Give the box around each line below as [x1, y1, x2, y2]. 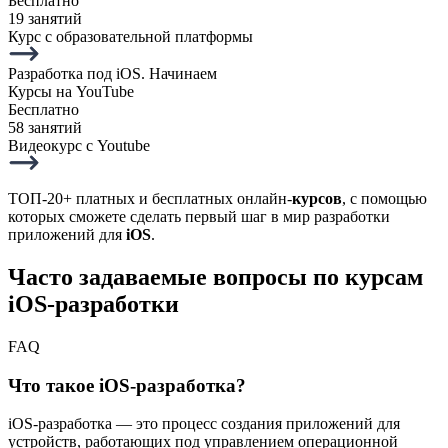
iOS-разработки [8, 291, 179, 318]
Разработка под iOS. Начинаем [8, 65, 217, 83]
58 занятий [8, 119, 82, 137]
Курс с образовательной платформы [8, 28, 253, 46]
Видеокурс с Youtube [8, 137, 150, 155]
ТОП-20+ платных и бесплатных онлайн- [8, 190, 292, 208]
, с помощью [342, 190, 427, 208]
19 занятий [8, 10, 82, 28]
